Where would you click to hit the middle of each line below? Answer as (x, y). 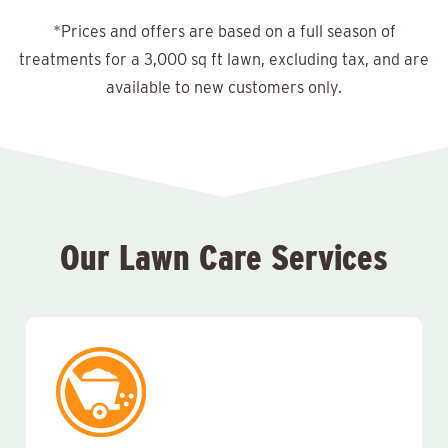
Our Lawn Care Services (224, 257)
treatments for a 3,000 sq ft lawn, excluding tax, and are (224, 59)
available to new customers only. (224, 87)
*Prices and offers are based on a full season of (224, 31)
